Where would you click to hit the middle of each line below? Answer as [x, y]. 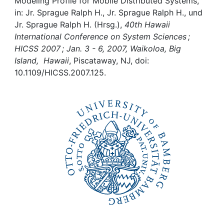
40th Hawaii [147, 24]
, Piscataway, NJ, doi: [109, 60]
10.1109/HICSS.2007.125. [60, 72]
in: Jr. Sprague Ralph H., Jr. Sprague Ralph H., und [108, 12]
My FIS [46, 27]
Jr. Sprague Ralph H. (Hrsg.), [69, 24]
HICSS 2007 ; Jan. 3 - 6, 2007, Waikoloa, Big [98, 48]
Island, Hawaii [42, 60]
